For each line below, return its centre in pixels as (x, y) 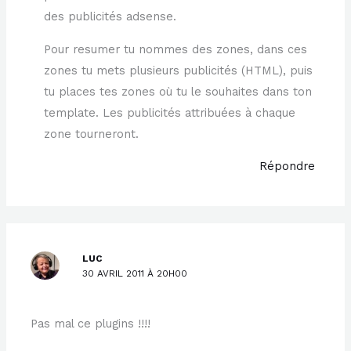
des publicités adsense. (110, 17)
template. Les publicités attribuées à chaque (170, 112)
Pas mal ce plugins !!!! (91, 324)
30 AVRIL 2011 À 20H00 (135, 273)
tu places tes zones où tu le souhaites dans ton (178, 91)
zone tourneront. (92, 134)
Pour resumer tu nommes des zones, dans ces (176, 49)
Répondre (287, 166)
